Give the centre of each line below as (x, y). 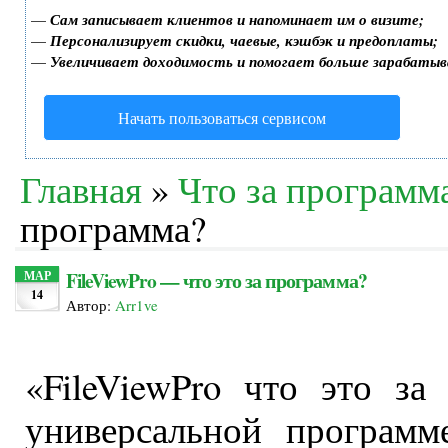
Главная (80, 188)
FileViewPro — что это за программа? (216, 280)
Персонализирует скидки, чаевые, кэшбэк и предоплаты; (243, 40)
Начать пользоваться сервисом (221, 117)
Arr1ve (136, 304)
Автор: (90, 304)
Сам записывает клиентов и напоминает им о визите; (236, 19)
